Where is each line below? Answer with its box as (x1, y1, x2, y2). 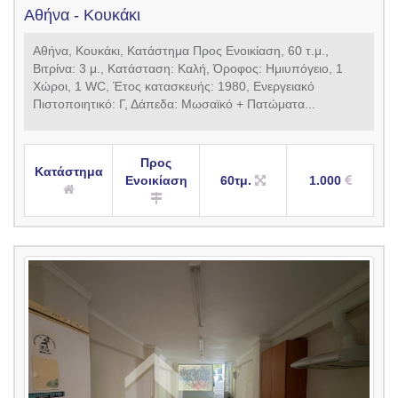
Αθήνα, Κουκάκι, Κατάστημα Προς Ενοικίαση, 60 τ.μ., (33, 43, 329, 58)
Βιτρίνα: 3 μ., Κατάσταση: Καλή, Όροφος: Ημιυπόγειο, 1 (33, 60, 343, 76)
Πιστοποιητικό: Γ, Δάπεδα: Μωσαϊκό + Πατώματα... (33, 96, 315, 111)
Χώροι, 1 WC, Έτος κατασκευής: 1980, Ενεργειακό (33, 78, 314, 93)
